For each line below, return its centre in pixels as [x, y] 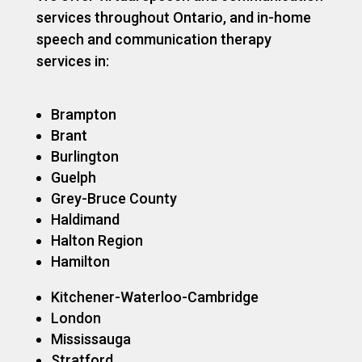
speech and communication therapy [154, 39]
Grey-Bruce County [114, 198]
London [76, 318]
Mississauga [90, 339]
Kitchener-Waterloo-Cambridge [154, 297]
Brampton [83, 114]
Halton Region [97, 240]
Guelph [73, 177]
